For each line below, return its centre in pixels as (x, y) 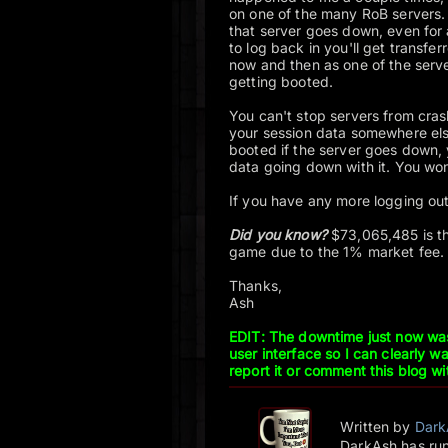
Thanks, (255, 285)
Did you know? (278, 234)
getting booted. (281, 81)
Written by (377, 426)
